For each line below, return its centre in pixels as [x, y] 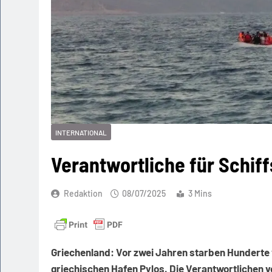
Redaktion [83, 193]
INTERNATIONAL [81, 132]
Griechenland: [83, 252]
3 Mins [200, 193]
